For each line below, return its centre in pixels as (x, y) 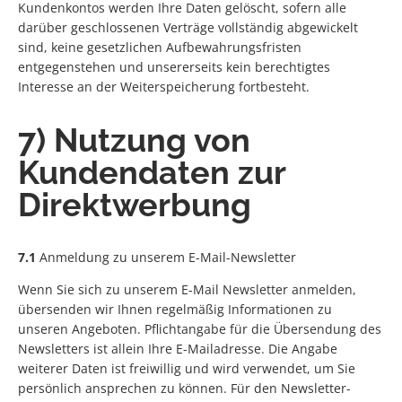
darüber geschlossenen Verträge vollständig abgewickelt (188, 27)
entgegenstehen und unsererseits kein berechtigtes (174, 66)
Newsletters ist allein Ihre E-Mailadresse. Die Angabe (178, 348)
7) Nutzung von (134, 140)
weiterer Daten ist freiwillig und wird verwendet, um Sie (187, 368)
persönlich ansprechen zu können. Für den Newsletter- (184, 388)
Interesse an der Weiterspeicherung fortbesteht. (164, 86)
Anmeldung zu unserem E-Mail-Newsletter (166, 257)
